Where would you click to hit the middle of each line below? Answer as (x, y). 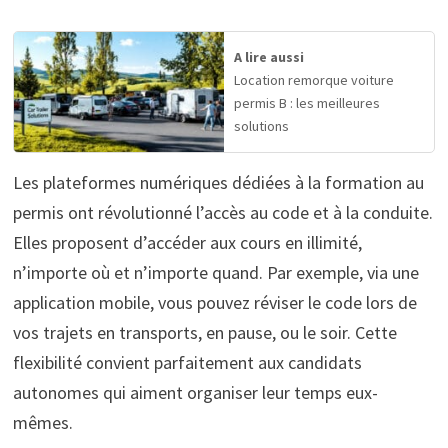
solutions (261, 126)
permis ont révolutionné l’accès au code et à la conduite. (222, 213)
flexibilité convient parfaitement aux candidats (187, 363)
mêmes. (42, 423)
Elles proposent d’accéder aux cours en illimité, (187, 243)
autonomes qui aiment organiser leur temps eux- (195, 393)
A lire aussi (268, 57)
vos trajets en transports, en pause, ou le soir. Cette (204, 333)
